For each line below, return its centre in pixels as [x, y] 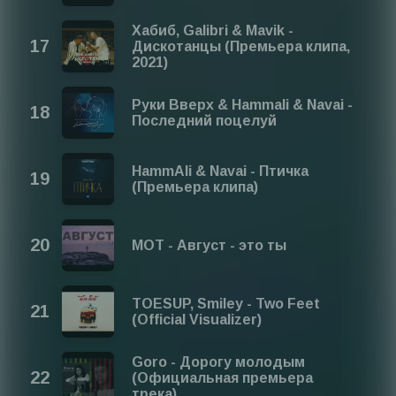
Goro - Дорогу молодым [219, 362]
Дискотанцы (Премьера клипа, [241, 46]
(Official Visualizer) [197, 319]
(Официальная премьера [223, 377]
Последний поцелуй [205, 120]
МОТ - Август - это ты [209, 245]
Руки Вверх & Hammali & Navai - [243, 104]
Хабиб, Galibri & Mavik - [213, 30]
